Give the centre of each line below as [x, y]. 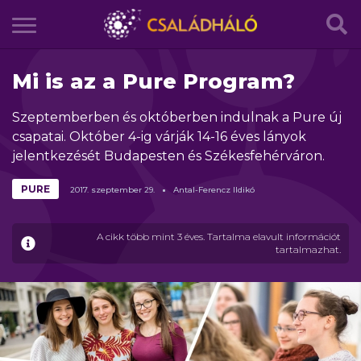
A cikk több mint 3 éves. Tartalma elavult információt [219, 237]
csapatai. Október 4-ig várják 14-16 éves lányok [159, 137]
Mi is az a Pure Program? [154, 81]
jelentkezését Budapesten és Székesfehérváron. [168, 156]
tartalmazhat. [308, 249]
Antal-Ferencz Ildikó [214, 190]
